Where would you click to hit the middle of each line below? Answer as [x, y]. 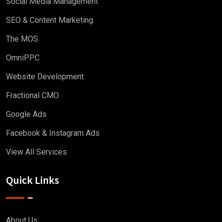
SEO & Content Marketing [50, 20]
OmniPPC [23, 58]
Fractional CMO [32, 96]
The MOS [22, 39]
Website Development [45, 77]
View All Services [36, 152]
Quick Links [32, 180]
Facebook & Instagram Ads [53, 133]
